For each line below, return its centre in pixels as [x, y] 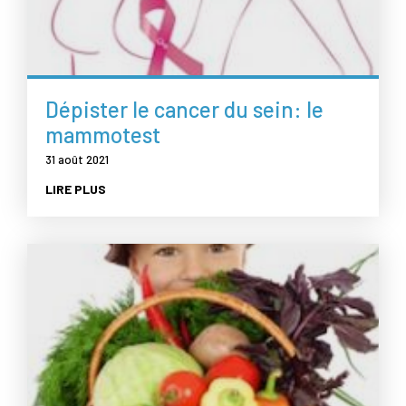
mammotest [103, 135]
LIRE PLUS [76, 189]
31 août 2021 [77, 160]
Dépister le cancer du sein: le [184, 110]
